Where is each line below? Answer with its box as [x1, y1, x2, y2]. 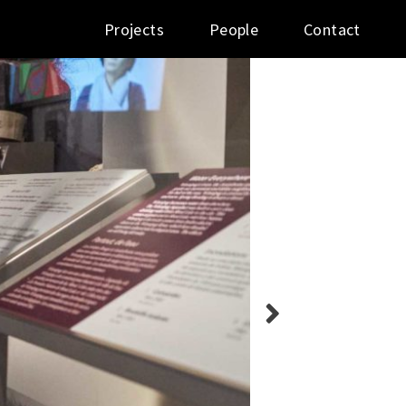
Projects [104, 19, 164, 40]
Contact [304, 19, 361, 40]
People [208, 19, 259, 40]
